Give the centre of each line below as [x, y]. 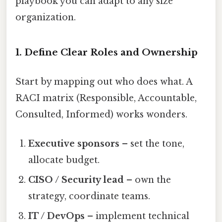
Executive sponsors [74, 144]
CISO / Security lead [76, 180]
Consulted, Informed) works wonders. [101, 115]
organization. [46, 18]
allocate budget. [64, 160]
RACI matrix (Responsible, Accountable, [106, 98]
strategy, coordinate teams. [89, 196]
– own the [148, 180]
